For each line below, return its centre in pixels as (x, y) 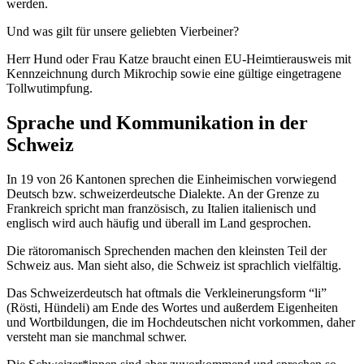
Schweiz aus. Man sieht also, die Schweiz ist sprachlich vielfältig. (174, 265)
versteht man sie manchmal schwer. (97, 336)
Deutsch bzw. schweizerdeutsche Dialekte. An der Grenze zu (163, 193)
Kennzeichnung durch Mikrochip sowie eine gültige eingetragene (174, 74)
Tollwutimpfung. (50, 89)
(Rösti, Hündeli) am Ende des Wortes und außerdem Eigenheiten (172, 307)
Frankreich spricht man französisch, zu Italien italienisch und (161, 208)
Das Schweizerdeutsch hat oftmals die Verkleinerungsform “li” (167, 292)
